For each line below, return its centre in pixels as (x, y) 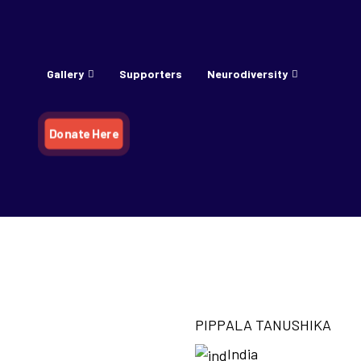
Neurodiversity (247, 74)
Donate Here (84, 133)
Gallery (65, 74)
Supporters (150, 74)
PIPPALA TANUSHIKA (263, 325)
